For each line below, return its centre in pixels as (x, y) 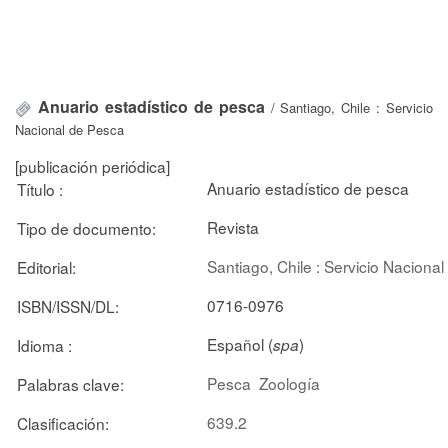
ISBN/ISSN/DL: (68, 305)
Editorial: (46, 266)
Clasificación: (63, 422)
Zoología (289, 382)
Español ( (240, 343)
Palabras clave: (70, 383)
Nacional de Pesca (69, 129)
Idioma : (44, 344)
